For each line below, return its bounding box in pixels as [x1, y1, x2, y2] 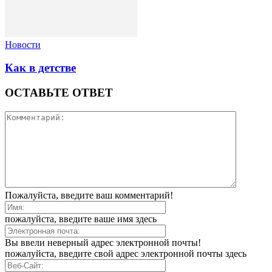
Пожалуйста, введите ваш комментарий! [5, 189, 173, 200]
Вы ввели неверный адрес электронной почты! [5, 237, 201, 248]
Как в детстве [5, 61, 76, 75]
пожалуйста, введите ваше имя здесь [5, 213, 157, 224]
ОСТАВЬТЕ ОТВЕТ [5, 86, 113, 99]
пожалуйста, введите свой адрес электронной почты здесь [5, 248, 246, 259]
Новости [5, 39, 41, 50]
